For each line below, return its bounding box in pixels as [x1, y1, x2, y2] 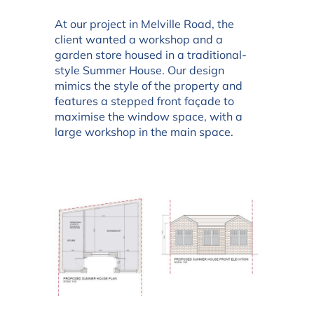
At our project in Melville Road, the [55, 17, 234, 32]
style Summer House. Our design [55, 63, 224, 78]
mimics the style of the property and [55, 78, 243, 93]
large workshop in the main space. [55, 125, 233, 139]
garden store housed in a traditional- [55, 48, 247, 62]
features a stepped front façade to [55, 94, 234, 109]
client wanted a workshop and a [55, 32, 223, 47]
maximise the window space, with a [55, 109, 243, 124]
